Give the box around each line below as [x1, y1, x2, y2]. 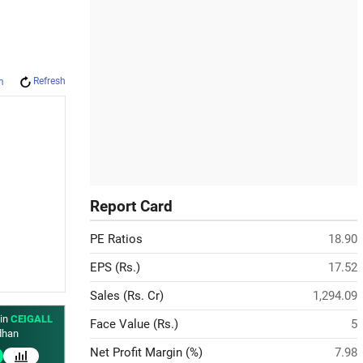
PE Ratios [90, 232, 143, 246]
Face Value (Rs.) [90, 317, 178, 331]
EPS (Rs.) [90, 260, 140, 275]
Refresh [33, 75, 66, 87]
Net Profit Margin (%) [90, 345, 203, 360]
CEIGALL [11, 313, 53, 325]
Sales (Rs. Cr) [90, 288, 164, 303]
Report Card [90, 198, 173, 216]
